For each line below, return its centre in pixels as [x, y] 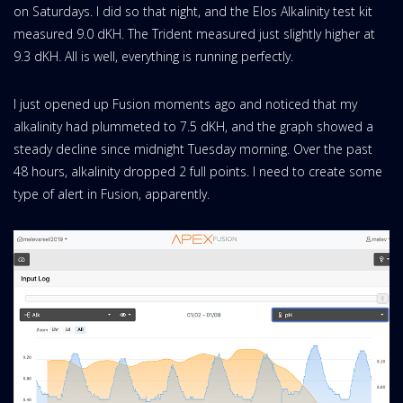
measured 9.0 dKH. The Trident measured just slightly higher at [194, 33]
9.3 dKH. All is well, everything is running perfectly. [153, 56]
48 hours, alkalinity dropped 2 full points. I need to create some [198, 171]
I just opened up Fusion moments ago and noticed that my [185, 103]
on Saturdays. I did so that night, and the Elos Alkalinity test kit [193, 11]
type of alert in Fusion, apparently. [112, 193]
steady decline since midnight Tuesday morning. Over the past [193, 148]
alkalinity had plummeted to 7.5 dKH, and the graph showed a [193, 126]
